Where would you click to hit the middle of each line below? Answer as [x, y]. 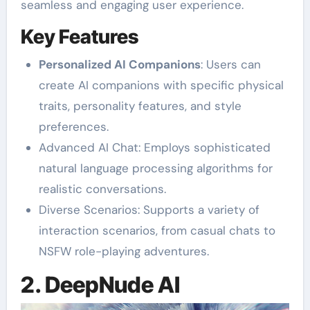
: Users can [230, 64]
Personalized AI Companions [119, 64]
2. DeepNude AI [100, 284]
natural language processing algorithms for [155, 168]
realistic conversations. [102, 189]
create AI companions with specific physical [161, 85]
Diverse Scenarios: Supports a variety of [149, 209]
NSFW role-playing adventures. [124, 251]
